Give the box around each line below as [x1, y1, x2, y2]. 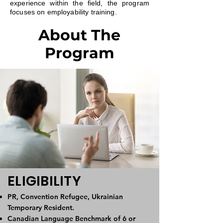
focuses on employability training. [10, 8, 117, 16]
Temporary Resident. [7, 203, 74, 212]
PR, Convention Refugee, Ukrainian [7, 192, 123, 201]
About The [38, 26, 120, 44]
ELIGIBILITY [7, 172, 81, 190]
